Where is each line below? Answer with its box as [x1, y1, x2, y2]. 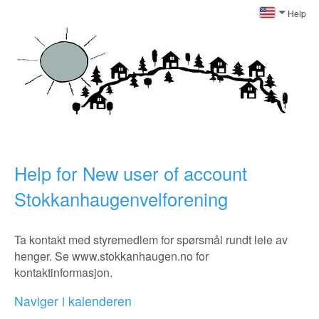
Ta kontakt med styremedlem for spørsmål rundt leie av [14, 231, 288, 248]
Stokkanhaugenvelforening [14, 186, 228, 211]
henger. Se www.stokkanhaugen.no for [14, 248, 209, 264]
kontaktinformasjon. [14, 264, 113, 281]
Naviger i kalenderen [14, 292, 132, 310]
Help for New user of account [14, 160, 247, 186]
